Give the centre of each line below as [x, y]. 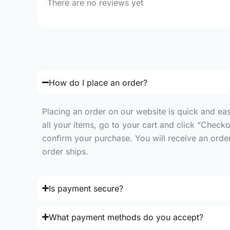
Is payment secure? [86, 188]
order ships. [65, 151]
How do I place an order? [98, 82]
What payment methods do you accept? [126, 217]
